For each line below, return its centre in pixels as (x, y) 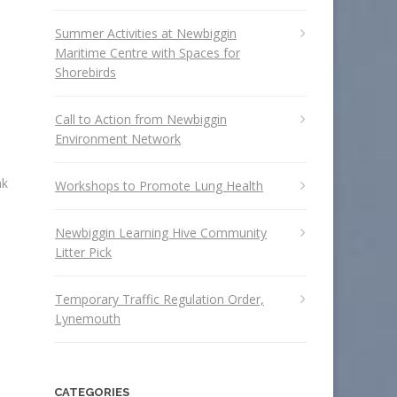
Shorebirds (86, 72)
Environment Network (118, 139)
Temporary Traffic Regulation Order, (160, 299)
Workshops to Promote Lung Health (159, 186)
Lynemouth (88, 319)
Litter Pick (83, 252)
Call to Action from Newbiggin (141, 119)
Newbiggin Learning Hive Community (161, 233)
